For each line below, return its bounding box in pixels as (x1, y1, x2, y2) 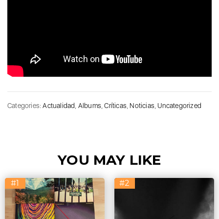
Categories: (7, 102, 43, 109)
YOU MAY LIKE (58, 152, 161, 168)
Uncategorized (157, 102, 202, 109)
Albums (78, 102, 102, 109)
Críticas (104, 102, 127, 109)
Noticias (130, 102, 155, 109)
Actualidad (43, 102, 75, 109)
